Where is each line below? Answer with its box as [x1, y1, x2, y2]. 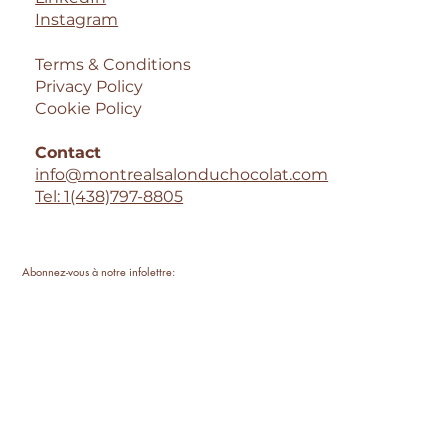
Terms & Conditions [35, 55, 192, 75]
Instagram [35, 9, 119, 29]
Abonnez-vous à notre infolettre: [21, 263, 175, 279]
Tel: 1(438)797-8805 [35, 186, 184, 206]
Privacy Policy [35, 77, 144, 97]
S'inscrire [188, 392, 260, 412]
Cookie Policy [35, 99, 143, 119]
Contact [35, 142, 102, 162]
